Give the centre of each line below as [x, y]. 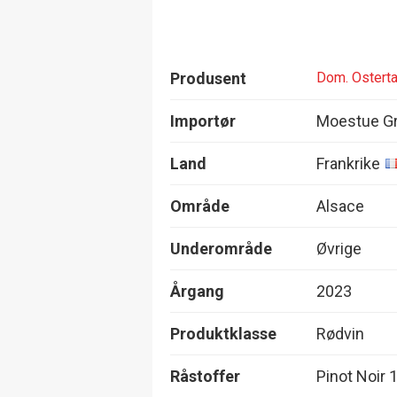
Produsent [208, 78]
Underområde [221, 248]
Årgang [197, 291]
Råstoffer [205, 376]
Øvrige [339, 248]
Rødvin [340, 333]
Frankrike [348, 163]
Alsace [340, 206]
